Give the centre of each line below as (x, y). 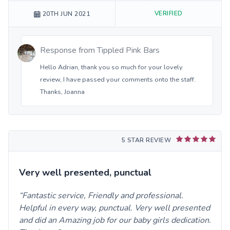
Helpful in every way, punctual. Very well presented (114, 208)
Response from (69, 50)
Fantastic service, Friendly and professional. (103, 195)
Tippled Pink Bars (128, 50)
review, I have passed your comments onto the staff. (118, 79)
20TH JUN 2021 (66, 14)
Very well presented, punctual (85, 172)
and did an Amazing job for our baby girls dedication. (115, 220)
